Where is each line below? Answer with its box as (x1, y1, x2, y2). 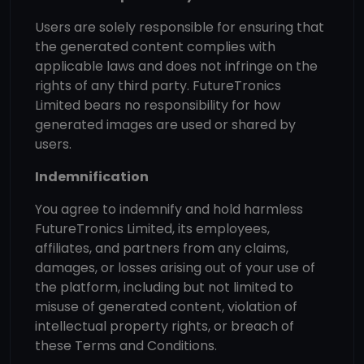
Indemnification (35, 167, 149, 186)
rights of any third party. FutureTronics (35, 76, 281, 95)
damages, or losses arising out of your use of (35, 258, 315, 277)
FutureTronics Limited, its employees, (35, 219, 270, 238)
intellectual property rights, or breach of (35, 317, 294, 336)
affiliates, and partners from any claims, (35, 239, 288, 258)
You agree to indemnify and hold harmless (35, 200, 303, 219)
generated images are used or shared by (35, 115, 296, 134)
